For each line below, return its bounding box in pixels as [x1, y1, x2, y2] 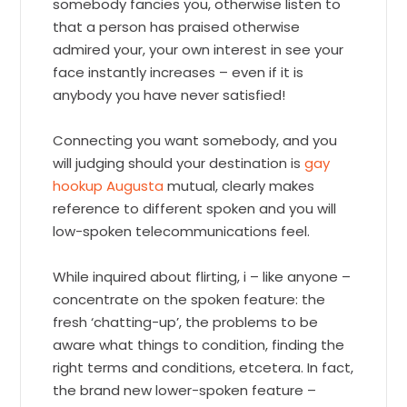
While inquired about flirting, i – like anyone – [53, 267, 352, 287]
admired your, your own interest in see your [53, 40, 344, 60]
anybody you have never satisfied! [53, 85, 286, 105]
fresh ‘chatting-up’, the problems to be [53, 313, 319, 333]
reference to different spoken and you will [53, 199, 337, 219]
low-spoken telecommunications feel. [53, 222, 311, 242]
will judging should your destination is [53, 154, 305, 174]
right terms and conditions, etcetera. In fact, [53, 358, 354, 378]
